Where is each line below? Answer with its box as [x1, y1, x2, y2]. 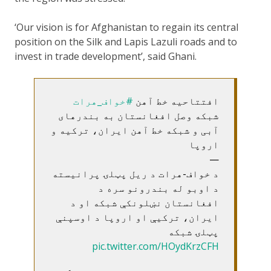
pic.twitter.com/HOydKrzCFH [92, 239, 219, 253]
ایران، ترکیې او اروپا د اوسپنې [56, 210, 219, 224]
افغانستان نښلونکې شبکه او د [70, 195, 219, 209]
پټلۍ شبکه [168, 224, 219, 238]
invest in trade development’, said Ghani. [15, 49, 197, 63]
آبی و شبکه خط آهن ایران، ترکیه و [51, 123, 219, 137]
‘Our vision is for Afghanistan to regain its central [15, 20, 238, 34]
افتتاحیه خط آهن [133, 94, 219, 108]
